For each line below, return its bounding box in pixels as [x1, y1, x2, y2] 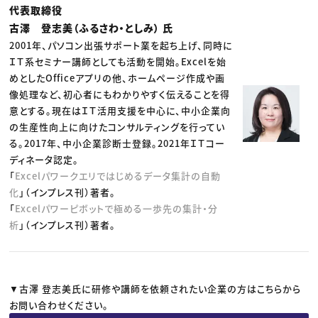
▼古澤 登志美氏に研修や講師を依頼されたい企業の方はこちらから [9, 281, 302, 295]
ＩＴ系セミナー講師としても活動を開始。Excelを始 [9, 54, 227, 68]
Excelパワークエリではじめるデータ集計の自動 [15, 168, 221, 182]
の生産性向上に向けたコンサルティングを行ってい [9, 119, 226, 133]
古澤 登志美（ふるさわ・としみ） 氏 [9, 20, 174, 35]
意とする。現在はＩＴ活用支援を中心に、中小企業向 [9, 103, 231, 117]
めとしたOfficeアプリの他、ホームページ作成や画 [9, 70, 226, 84]
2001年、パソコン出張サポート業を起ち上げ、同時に [9, 38, 234, 52]
